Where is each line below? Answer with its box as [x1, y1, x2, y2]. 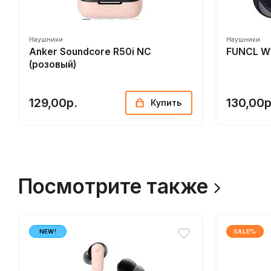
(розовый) [29, 59, 76, 70]
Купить [151, 97, 181, 108]
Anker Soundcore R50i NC [29, 46, 151, 57]
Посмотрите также [18, 174, 208, 199]
